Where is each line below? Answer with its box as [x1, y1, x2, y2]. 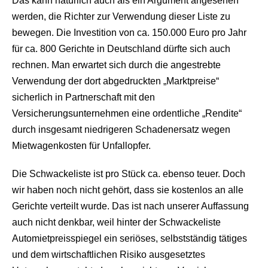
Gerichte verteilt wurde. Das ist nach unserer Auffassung [12, 201, 249, 211]
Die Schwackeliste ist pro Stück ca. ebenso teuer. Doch [12, 169, 245, 179]
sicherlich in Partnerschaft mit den [12, 92, 155, 102]
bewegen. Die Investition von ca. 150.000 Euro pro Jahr [12, 28, 246, 38]
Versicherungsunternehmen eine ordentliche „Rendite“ [12, 108, 242, 118]
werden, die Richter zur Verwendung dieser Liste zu [12, 11, 230, 22]
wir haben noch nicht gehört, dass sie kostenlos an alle [12, 185, 243, 195]
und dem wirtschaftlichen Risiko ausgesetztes [12, 249, 205, 260]
